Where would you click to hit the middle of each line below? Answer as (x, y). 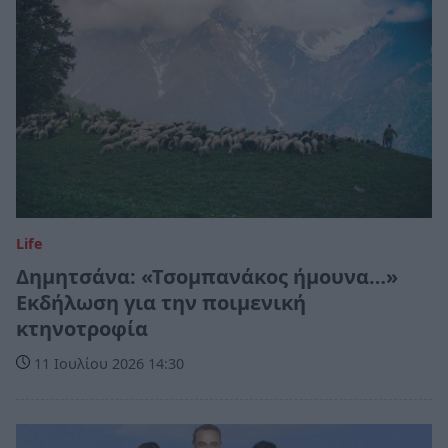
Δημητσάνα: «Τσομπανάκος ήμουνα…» (207, 276)
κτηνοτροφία (82, 328)
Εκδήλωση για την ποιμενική (161, 302)
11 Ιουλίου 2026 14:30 (107, 363)
